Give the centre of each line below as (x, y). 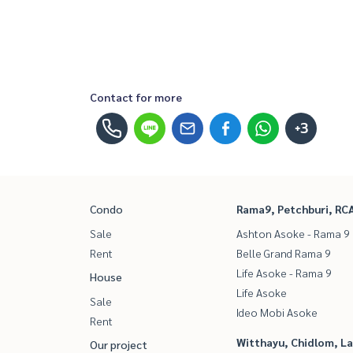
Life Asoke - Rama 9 (284, 273)
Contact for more (136, 97)
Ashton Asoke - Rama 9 (293, 234)
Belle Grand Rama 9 (284, 253)
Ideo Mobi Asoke (277, 312)
